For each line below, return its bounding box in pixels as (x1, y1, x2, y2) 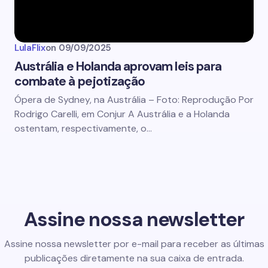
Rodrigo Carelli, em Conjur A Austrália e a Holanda (14, 108, 230, 120)
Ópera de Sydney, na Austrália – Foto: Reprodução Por (14, 93, 254, 106)
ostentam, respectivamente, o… (14, 122, 152, 135)
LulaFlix (14, 42, 45, 54)
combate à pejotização (14, 73, 145, 90)
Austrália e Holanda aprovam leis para (14, 58, 221, 75)
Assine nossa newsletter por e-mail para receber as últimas (4, 237, 264, 250)
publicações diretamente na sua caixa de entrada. (24, 252, 244, 264)
